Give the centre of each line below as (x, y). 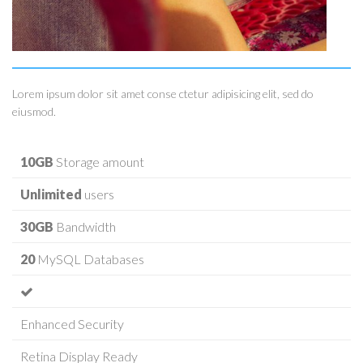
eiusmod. (34, 112)
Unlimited (51, 194)
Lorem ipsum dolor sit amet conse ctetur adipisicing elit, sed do (163, 94)
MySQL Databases (90, 258)
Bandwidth (85, 226)
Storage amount (99, 161)
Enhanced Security (72, 323)
